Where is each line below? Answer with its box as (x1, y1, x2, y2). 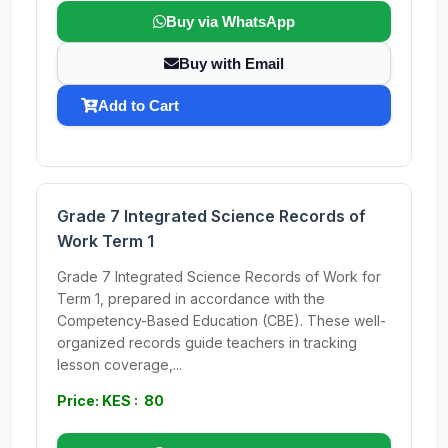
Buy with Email (179, 55, 284, 72)
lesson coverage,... (57, 356, 182, 373)
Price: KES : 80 (57, 392, 164, 409)
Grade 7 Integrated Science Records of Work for (57, 268, 381, 285)
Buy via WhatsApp (166, 13, 295, 30)
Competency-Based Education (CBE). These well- (57, 312, 386, 329)
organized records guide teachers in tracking (57, 334, 357, 351)
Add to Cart (98, 97, 179, 114)
